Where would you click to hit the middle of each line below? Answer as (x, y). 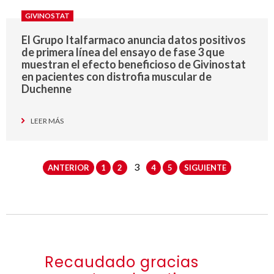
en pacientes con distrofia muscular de (117, 77)
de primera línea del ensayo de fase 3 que (123, 52)
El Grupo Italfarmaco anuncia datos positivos (134, 40)
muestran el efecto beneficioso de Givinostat (134, 65)
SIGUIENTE (205, 168)
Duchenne (46, 89)
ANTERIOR (68, 168)
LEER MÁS (47, 121)
